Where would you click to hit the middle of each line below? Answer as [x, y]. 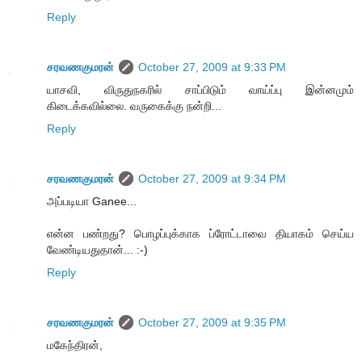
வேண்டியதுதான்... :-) [97, 249]
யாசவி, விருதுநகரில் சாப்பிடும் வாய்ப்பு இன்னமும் [200, 89]
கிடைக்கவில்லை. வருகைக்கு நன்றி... [134, 105]
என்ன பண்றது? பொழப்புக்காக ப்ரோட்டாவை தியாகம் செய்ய [200, 233]
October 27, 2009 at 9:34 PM [212, 178]
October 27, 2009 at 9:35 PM [212, 322]
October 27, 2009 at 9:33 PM [212, 67]
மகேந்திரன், [75, 345]
